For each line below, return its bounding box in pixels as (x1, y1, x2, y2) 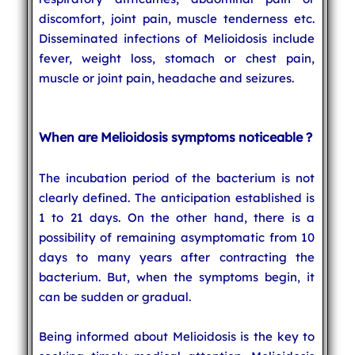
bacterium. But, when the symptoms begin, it (38, 269, 315, 284)
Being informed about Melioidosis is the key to (38, 328, 315, 344)
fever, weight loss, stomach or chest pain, (38, 50, 315, 66)
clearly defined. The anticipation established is (38, 189, 315, 205)
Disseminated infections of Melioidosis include (38, 30, 315, 46)
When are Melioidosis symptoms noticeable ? (38, 128, 312, 145)
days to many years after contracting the (38, 249, 315, 265)
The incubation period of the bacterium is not (38, 170, 315, 185)
